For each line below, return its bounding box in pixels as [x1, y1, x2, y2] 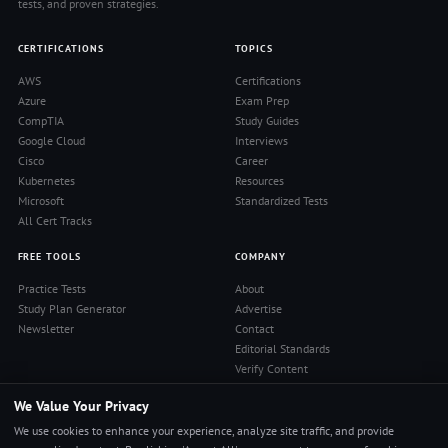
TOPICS [234, 41, 274, 55]
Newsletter [17, 320, 74, 336]
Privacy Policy [234, 380, 306, 396]
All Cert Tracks [17, 212, 92, 228]
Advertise [234, 300, 282, 316]
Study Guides [234, 112, 299, 128]
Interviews [234, 132, 288, 148]
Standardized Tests [234, 192, 328, 208]
